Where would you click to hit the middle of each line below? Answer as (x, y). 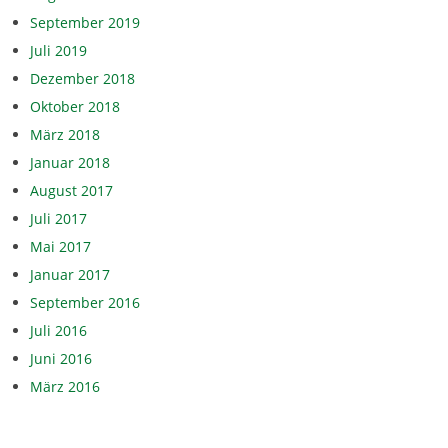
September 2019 (85, 22)
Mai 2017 (60, 246)
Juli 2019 (58, 50)
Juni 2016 (61, 358)
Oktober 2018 (75, 106)
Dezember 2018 (82, 78)
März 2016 (65, 386)
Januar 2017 (70, 274)
